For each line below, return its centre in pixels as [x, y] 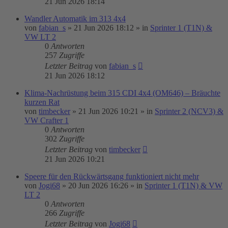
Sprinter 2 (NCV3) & [189, 111]
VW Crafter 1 [47, 120]
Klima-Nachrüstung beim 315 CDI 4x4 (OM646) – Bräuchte [122, 93]
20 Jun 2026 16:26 [98, 186]
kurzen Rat [42, 102]
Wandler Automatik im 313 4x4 [75, 19]
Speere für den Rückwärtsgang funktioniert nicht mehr [112, 176]
